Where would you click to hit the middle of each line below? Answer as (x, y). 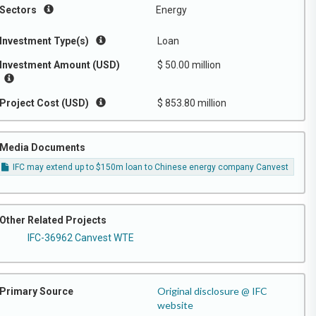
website (175, 305)
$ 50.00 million (189, 65)
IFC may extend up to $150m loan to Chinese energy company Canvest (150, 168)
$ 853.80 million (192, 103)
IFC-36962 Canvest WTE (81, 237)
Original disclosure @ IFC (212, 291)
